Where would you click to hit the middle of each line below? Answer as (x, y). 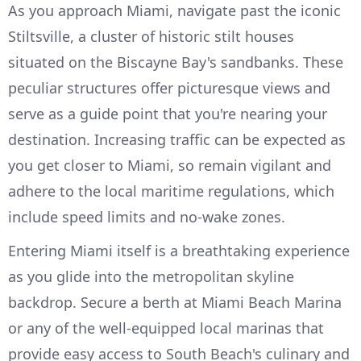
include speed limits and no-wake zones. (147, 217)
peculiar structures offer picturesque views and (169, 88)
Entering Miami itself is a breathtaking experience (179, 251)
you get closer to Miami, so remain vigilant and (170, 166)
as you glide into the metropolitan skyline (151, 277)
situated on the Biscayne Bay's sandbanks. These (176, 62)
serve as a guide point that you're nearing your (168, 114)
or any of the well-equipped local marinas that (166, 328)
